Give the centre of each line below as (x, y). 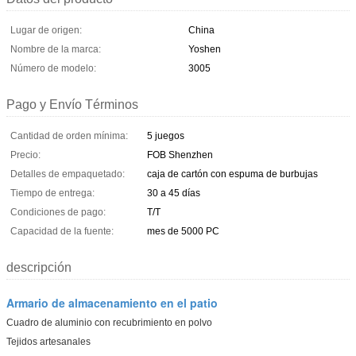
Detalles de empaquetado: (68, 174)
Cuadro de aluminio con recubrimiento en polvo (109, 322)
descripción (39, 267)
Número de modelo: (53, 68)
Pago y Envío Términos (72, 104)
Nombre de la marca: (56, 49)
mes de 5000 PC (183, 231)
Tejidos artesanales (48, 341)
